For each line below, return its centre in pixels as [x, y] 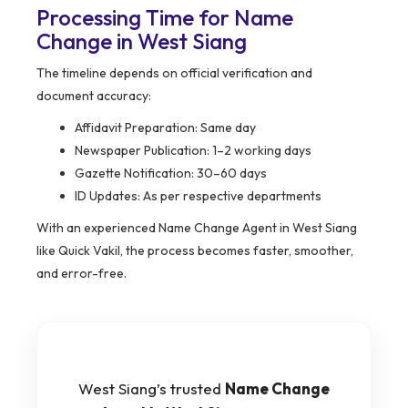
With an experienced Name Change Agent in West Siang [197, 228]
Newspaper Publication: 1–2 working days [193, 151]
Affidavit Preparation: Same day [165, 128]
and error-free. [82, 274]
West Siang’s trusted [152, 389]
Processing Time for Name [165, 18]
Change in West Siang [142, 41]
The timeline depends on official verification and [174, 73]
